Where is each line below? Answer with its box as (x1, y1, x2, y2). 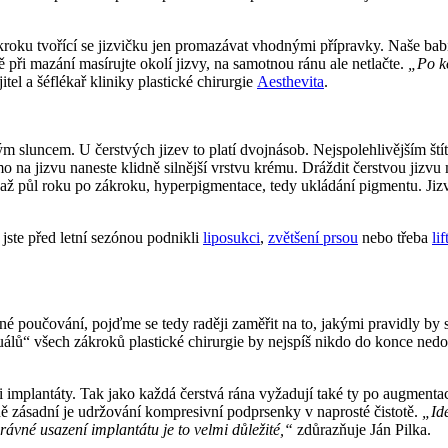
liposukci (203, 229, 260, 247)
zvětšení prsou (268, 229, 358, 247)
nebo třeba (358, 229, 432, 247)
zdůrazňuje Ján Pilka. (293, 421, 431, 439)
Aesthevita (257, 73, 324, 91)
